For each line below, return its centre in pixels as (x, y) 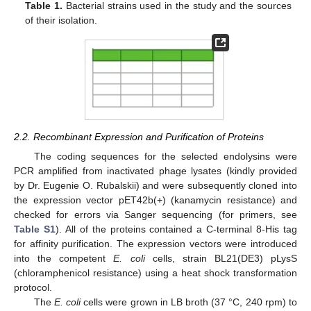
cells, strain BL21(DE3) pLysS (221, 259)
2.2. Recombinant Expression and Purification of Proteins (139, 136)
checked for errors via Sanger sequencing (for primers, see (155, 215)
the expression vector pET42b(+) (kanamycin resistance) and (155, 200)
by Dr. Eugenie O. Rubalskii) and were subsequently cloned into (155, 186)
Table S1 (35, 229)
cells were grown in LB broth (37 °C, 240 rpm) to (189, 302)
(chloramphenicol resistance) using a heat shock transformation (155, 273)
